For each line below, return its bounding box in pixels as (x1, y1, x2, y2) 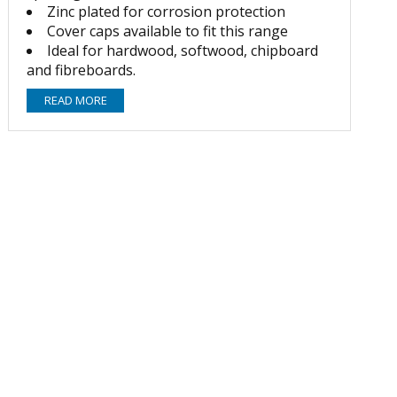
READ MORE (43, 92, 107, 109)
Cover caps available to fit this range (47, 21, 289, 41)
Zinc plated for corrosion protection (47, 2, 286, 21)
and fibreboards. (27, 60, 136, 80)
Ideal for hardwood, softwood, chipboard (47, 41, 319, 60)
